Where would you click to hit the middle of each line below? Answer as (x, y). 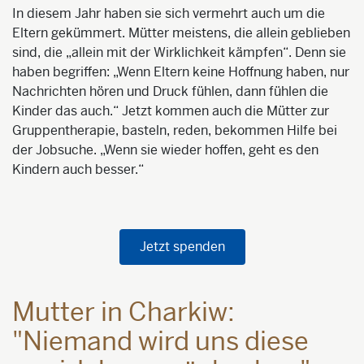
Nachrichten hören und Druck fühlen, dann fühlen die (170, 91)
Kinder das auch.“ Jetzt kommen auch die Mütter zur (171, 110)
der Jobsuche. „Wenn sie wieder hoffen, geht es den (165, 149)
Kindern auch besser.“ (78, 169)
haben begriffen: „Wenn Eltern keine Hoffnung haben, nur (181, 71)
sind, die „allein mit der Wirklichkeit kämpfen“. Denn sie (179, 52)
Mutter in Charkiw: (123, 312)
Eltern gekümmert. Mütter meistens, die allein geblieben (181, 32)
